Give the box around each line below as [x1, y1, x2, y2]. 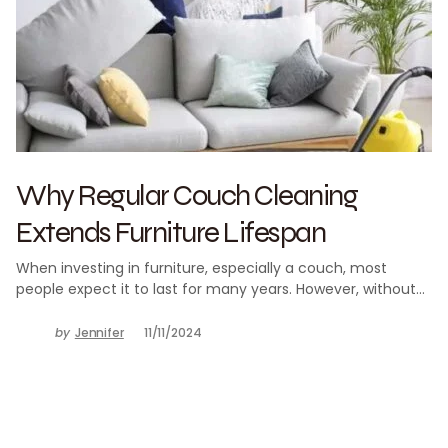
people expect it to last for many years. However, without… [16, 279, 425, 299]
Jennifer [74, 324, 124, 341]
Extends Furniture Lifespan [16, 213, 325, 250]
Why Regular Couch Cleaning [16, 176, 357, 213]
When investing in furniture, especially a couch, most [16, 258, 387, 278]
